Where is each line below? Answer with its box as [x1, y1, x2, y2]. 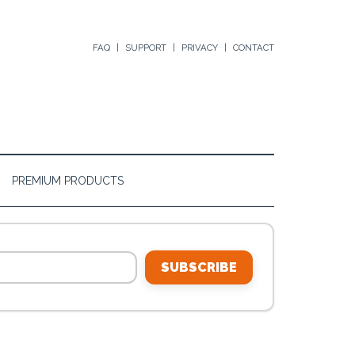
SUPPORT [125, 42, 166, 53]
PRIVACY [181, 42, 218, 53]
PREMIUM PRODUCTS [12, 174, 124, 187]
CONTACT [233, 42, 274, 53]
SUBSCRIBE [161, 259, 237, 275]
